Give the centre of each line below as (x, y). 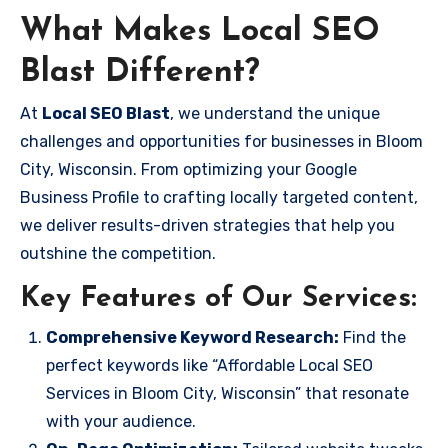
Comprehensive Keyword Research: (192, 337)
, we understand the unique (275, 113)
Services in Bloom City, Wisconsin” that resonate (227, 393)
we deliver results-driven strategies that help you (207, 225)
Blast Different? (140, 72)
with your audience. (121, 421)
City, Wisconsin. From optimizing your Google (188, 169)
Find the (372, 337)
